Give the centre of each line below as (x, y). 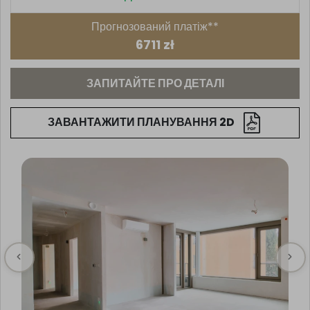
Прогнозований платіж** (155, 26)
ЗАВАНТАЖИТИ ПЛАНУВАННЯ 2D (142, 122)
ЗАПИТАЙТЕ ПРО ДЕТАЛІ (155, 83)
